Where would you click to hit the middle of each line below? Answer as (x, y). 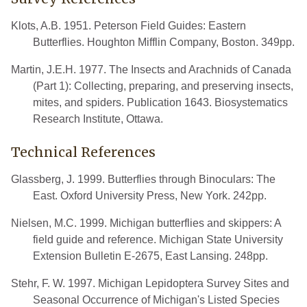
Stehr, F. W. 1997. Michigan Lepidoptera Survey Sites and (150, 283)
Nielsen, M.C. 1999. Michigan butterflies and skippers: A (146, 223)
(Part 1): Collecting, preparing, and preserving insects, (163, 86)
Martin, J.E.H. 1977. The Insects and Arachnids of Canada (151, 69)
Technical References (83, 152)
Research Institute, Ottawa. (98, 119)
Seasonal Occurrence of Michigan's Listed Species (156, 299)
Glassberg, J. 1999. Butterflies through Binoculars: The (143, 179)
